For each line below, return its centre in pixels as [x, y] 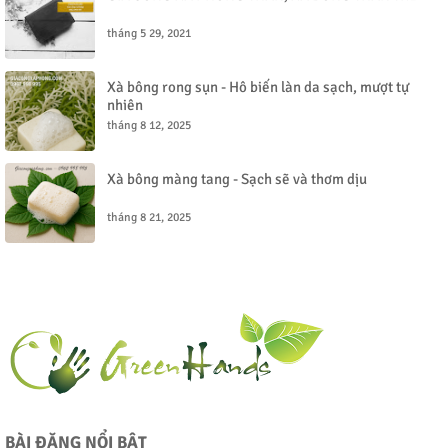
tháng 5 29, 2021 [149, 33]
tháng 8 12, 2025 [149, 125]
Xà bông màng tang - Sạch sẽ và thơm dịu [237, 179]
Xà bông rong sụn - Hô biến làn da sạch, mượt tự [258, 87]
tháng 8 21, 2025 [149, 217]
